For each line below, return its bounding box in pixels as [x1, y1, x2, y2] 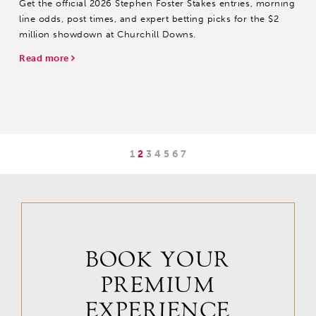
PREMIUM [100, 272, 216, 298]
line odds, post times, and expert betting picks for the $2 [19, 13, 279, 24]
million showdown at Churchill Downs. [19, 29, 196, 39]
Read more [19, 53, 72, 63]
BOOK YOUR [85, 247, 231, 273]
